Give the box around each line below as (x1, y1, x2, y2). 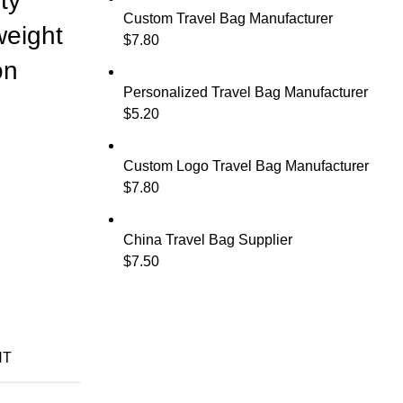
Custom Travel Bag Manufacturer (122, 11, 333, 26)
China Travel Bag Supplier (122, 232, 292, 247)
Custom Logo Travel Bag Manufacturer (122, 158, 369, 174)
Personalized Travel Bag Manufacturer (122, 85, 368, 100)
